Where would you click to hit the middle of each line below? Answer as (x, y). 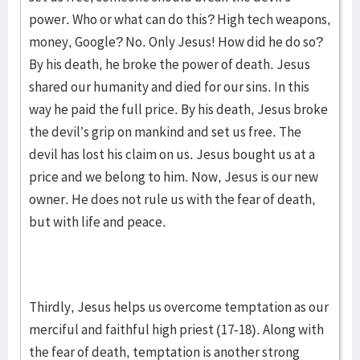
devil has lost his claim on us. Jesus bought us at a (172, 154)
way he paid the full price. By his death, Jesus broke (178, 109)
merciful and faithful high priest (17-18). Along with (176, 329)
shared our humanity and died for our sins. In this (169, 87)
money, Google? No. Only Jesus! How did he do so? (176, 42)
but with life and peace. (99, 222)
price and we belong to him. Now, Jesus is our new (174, 177)
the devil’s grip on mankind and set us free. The (165, 132)
